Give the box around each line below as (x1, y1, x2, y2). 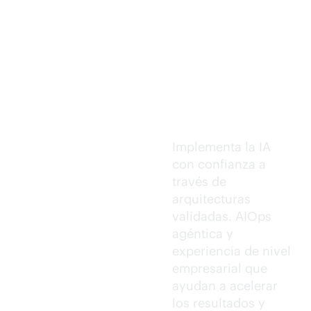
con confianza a (172, 156, 266, 172)
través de (172, 174, 226, 190)
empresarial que (172, 260, 267, 276)
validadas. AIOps (172, 208, 271, 224)
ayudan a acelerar (172, 278, 278, 294)
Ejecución (172, 58, 270, 86)
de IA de (172, 84, 255, 112)
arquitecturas (172, 191, 251, 207)
